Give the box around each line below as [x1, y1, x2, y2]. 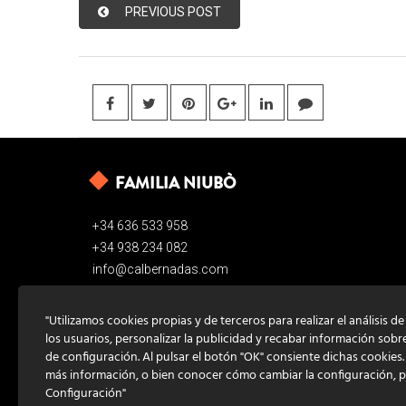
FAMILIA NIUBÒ [115, 170, 236, 195]
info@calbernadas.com [92, 261, 228, 276]
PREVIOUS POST [125, 4, 221, 19]
